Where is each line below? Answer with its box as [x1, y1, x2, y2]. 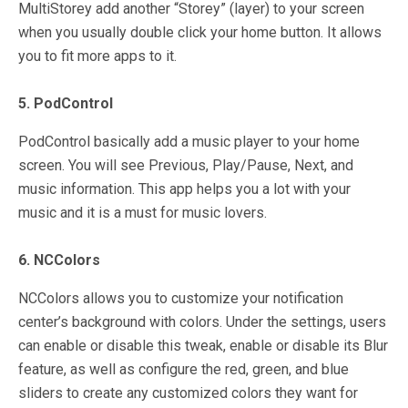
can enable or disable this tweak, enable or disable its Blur [18, 337, 388, 354]
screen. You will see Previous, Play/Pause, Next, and [18, 157, 353, 174]
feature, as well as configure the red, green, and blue [18, 361, 349, 378]
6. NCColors [18, 251, 100, 269]
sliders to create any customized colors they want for [18, 384, 358, 402]
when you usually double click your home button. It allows [18, 24, 382, 41]
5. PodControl [18, 95, 113, 112]
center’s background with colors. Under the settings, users [18, 313, 386, 331]
